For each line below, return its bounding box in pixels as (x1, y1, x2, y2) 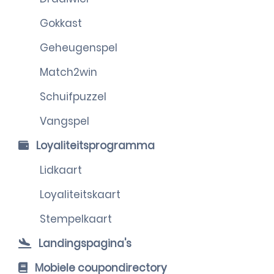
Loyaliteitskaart (40, 187, 120, 202)
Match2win (40, 65, 97, 80)
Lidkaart (40, 163, 82, 177)
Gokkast (40, 16, 82, 31)
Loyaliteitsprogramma (34, 138, 155, 153)
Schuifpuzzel (40, 89, 106, 104)
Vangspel (40, 114, 89, 128)
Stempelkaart (40, 212, 112, 226)
